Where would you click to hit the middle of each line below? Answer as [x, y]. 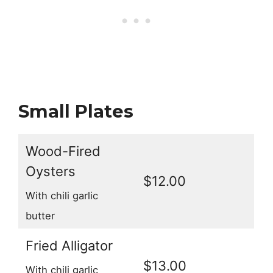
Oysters [51, 172]
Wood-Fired [63, 151]
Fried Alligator [69, 246]
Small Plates [76, 112]
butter [40, 215]
